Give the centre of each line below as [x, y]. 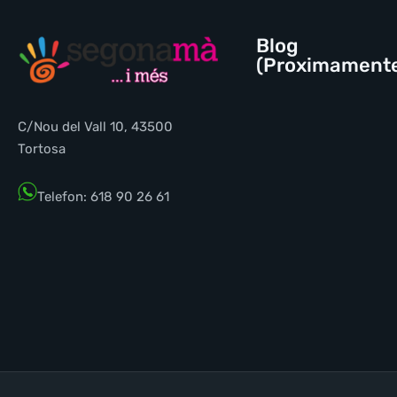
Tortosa [42, 149]
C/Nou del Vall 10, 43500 [95, 127]
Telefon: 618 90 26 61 [103, 197]
